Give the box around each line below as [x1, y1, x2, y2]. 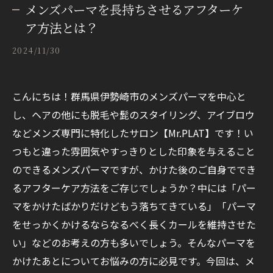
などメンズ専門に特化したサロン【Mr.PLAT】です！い [12, 126, 253, 140]
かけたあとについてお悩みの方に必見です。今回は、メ [12, 253, 255, 268]
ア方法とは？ [25, 19, 98, 37]
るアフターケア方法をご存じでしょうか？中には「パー [12, 180, 256, 195]
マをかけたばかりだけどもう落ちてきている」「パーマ [12, 199, 256, 213]
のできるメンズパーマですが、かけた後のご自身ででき [12, 162, 256, 177]
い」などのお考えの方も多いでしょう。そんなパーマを [12, 235, 255, 250]
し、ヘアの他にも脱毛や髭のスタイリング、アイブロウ [12, 107, 255, 122]
